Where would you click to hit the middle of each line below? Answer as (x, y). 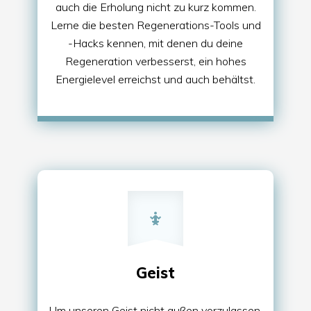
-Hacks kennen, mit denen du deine (155, 43)
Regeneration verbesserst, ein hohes (155, 61)
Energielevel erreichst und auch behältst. (155, 79)
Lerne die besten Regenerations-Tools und (155, 25)
